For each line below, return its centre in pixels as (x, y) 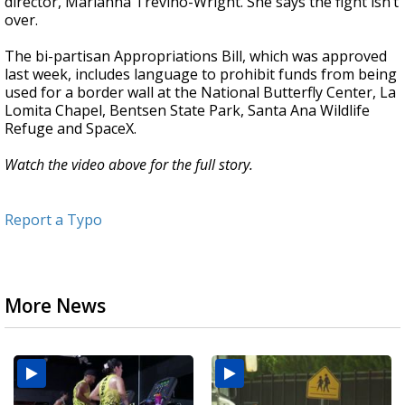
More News (55, 306)
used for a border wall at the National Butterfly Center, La (200, 93)
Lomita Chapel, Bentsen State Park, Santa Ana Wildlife (187, 111)
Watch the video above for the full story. (129, 165)
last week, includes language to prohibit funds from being (201, 75)
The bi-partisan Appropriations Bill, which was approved (196, 57)
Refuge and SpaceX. (71, 129)
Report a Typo (53, 220)
